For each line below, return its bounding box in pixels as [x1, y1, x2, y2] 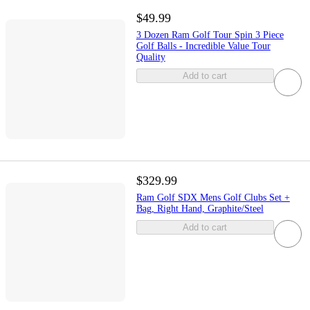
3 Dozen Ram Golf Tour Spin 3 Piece [136, 29, 284, 40]
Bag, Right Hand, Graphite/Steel [136, 203, 264, 214]
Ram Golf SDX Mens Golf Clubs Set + [136, 192, 290, 203]
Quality [136, 51, 165, 62]
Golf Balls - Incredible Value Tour [136, 40, 271, 51]
